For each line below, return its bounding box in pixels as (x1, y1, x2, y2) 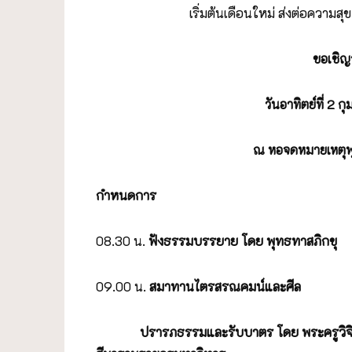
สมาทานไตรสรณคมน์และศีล (149, 277, 301, 295)
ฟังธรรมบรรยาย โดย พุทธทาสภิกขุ (148, 232, 337, 249)
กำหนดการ (96, 186, 156, 203)
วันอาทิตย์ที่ (264, 95, 327, 112)
